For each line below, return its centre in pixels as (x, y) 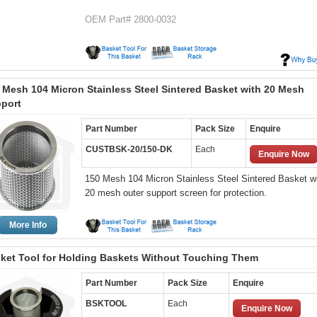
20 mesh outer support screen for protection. (176, 193)
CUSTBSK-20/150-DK (129, 149)
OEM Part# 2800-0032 (131, 19)
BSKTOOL (106, 304)
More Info (28, 225)
